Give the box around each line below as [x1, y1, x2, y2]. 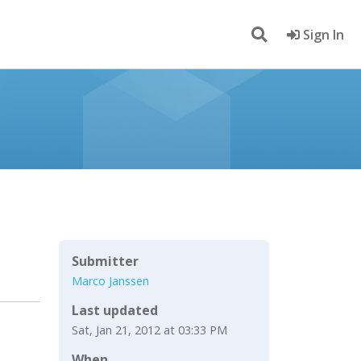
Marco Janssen [72, 272, 149, 288]
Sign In [300, 25, 344, 44]
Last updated [72, 301, 158, 319]
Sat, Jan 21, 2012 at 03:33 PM [72, 322, 227, 338]
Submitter [72, 252, 139, 270]
